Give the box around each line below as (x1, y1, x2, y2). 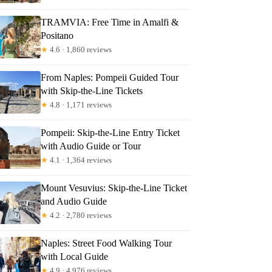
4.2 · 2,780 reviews (48, 210, 112, 220)
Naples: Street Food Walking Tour (41, 237, 172, 248)
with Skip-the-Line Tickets (41, 85, 143, 96)
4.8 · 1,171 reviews (48, 100, 112, 109)
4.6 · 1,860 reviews (48, 44, 112, 54)
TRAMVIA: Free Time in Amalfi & (41, 16, 179, 27)
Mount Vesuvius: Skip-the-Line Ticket (41, 182, 188, 193)
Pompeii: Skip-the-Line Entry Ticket (41, 127, 180, 138)
